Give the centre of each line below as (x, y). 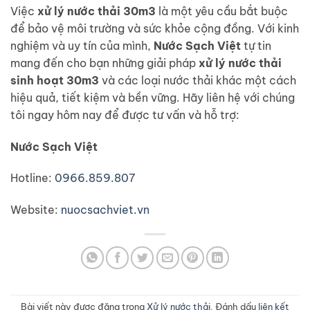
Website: (36, 210)
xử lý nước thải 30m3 (97, 11)
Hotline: (33, 178)
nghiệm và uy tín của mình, (82, 45)
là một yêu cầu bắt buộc (222, 11)
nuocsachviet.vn (105, 210)
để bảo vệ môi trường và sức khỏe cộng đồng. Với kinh (155, 28)
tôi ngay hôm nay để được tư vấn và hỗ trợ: (125, 115)
